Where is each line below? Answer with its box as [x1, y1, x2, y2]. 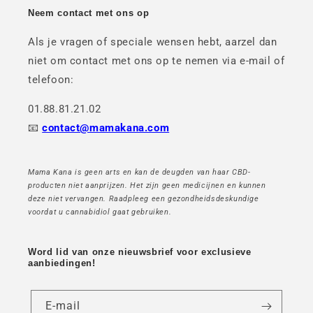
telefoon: [28, 73, 74, 86]
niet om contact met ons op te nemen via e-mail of [28, 54, 285, 67]
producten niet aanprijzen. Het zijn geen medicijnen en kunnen [28, 181, 266, 190]
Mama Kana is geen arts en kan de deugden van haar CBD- [28, 168, 251, 177]
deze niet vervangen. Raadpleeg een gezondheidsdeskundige [28, 194, 259, 203]
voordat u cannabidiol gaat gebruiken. [28, 208, 172, 217]
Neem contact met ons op [28, 8, 150, 18]
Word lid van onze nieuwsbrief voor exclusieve [28, 247, 252, 257]
